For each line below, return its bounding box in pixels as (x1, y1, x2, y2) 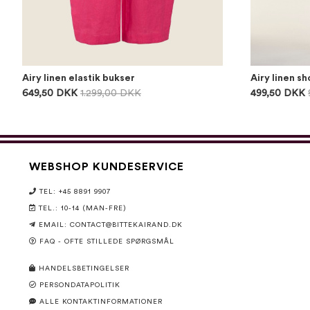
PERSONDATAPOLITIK (39, 282, 120, 289)
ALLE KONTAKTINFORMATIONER (39, 298, 163, 305)
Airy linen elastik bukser (22, 73, 135, 83)
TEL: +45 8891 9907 (39, 188, 111, 195)
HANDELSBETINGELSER (39, 265, 129, 272)
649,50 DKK (22, 89, 77, 98)
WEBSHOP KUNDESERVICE (29, 161, 184, 172)
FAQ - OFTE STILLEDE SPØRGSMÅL (39, 238, 174, 245)
